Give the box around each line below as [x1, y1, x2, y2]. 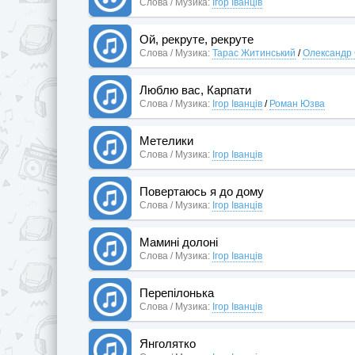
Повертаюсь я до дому [139, 184, 264, 198]
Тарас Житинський [212, 47, 296, 59]
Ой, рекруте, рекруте [139, 32, 254, 46]
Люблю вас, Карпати [139, 82, 251, 97]
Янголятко [139, 336, 196, 350]
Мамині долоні [139, 235, 218, 249]
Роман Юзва [269, 97, 325, 109]
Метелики [139, 133, 193, 147]
